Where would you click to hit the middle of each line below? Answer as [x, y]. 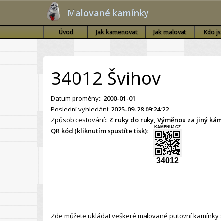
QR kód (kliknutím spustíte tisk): [99, 130]
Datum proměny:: [77, 98]
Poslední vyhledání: [81, 109]
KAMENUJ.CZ [167, 127]
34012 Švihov [106, 78]
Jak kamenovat [117, 32]
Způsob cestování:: [80, 120]
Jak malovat [170, 32]
